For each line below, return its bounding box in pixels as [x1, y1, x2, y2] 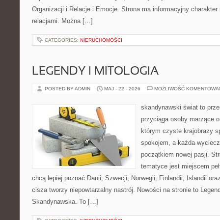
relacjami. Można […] [32, 17, 93, 25]
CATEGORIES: [45, 37, 80, 43]
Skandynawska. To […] [32, 198, 98, 205]
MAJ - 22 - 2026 [104, 86, 140, 91]
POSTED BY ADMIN [45, 86, 92, 91]
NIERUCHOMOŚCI [80, 37, 122, 43]
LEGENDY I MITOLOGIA [32, 66, 159, 77]
